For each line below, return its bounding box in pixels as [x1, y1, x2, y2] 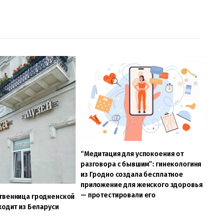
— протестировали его [80, 191, 156, 200]
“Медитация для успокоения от [80, 150, 184, 159]
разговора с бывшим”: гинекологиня [80, 160, 202, 169]
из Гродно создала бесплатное [80, 170, 184, 179]
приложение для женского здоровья [80, 181, 203, 190]
